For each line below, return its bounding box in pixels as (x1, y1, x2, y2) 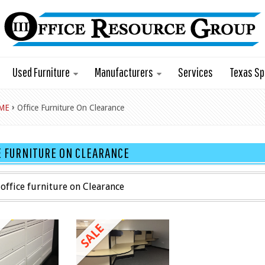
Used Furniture (12, 64, 70, 79)
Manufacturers (95, 64, 153, 79)
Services (178, 64, 213, 79)
